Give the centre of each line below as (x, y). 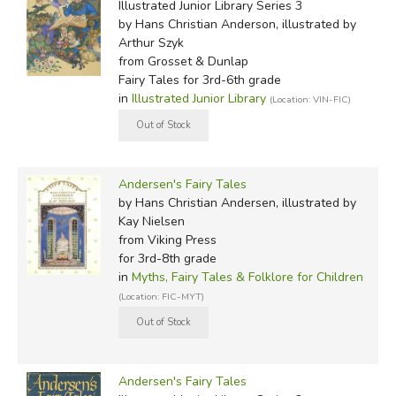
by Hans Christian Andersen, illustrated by (237, 202)
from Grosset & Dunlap (183, 61)
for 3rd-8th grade (167, 258)
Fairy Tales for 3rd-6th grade (199, 80)
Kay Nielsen (151, 221)
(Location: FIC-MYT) (161, 296)
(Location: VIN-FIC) (310, 99)
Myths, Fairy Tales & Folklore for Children (247, 277)
